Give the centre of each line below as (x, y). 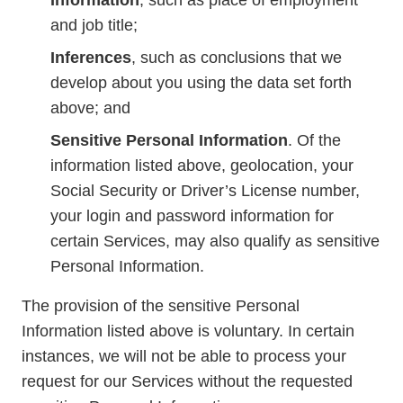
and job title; (94, 25)
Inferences (91, 58)
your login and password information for (192, 216)
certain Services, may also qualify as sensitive (215, 241)
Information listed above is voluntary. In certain (188, 331)
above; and (90, 108)
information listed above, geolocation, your (202, 166)
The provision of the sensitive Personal (161, 306)
